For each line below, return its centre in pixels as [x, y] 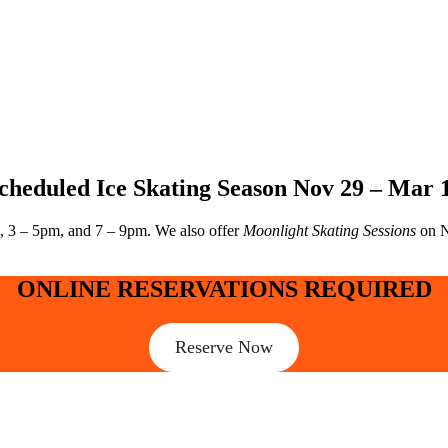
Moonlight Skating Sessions [329, 230]
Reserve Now [224, 346]
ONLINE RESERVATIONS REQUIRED [224, 288]
